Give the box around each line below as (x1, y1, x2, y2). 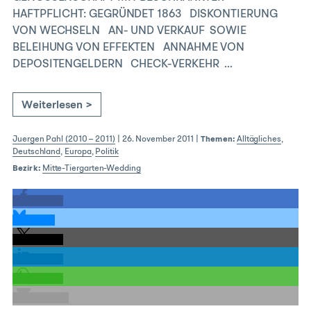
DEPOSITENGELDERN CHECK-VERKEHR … (12, 59, 233, 70)
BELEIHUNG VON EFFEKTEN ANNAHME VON (12, 42, 245, 53)
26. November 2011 (121, 135, 194, 144)
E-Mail (35, 292, 67, 303)
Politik (95, 148, 119, 156)
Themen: (201, 135, 235, 144)
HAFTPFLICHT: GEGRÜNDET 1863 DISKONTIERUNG (12, 9, 278, 20)
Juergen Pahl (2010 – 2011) (12, 135, 115, 144)
